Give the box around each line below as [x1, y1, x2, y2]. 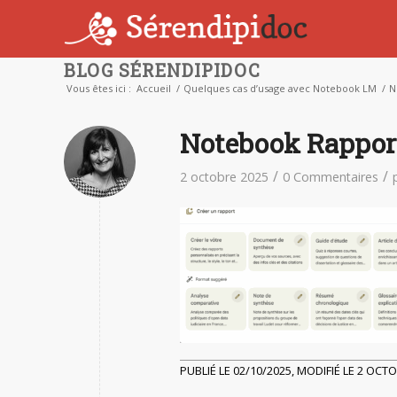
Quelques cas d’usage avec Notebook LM [183, 82, 377, 96]
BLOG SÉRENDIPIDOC [64, 58, 261, 82]
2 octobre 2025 [180, 168, 269, 185]
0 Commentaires [283, 168, 378, 185]
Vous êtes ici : [66, 82, 131, 96]
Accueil [136, 82, 171, 96]
